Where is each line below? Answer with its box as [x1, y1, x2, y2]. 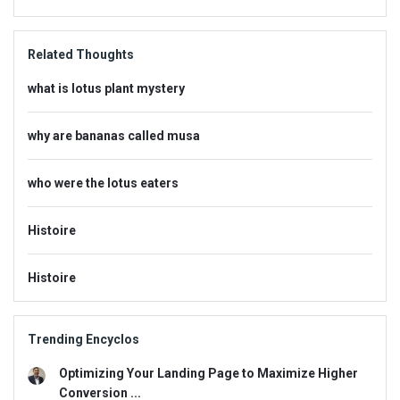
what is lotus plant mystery [28, 80, 185, 96]
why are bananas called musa [28, 128, 200, 143]
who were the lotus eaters [28, 175, 179, 190]
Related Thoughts [28, 46, 134, 62]
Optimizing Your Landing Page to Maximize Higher [59, 365, 358, 380]
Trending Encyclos [28, 331, 139, 346]
